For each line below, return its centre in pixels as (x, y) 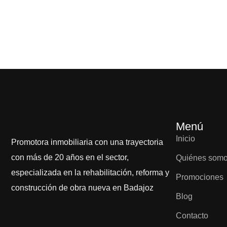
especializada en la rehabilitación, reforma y (90, 173)
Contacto (192, 216)
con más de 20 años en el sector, (70, 157)
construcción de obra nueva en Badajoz (82, 188)
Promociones (200, 177)
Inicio (185, 139)
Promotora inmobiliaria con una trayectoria (87, 142)
